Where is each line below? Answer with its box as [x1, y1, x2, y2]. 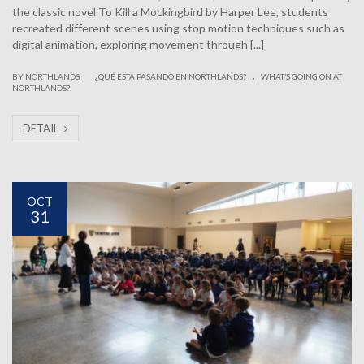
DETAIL [23, 122, 61, 136]
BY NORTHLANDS [12, 71, 81, 82]
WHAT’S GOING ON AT [261, 71, 342, 82]
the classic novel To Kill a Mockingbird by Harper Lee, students [12, 5, 328, 19]
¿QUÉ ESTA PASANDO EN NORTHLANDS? [95, 71, 246, 82]
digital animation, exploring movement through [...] [12, 37, 264, 52]
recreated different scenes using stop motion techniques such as [12, 21, 344, 36]
